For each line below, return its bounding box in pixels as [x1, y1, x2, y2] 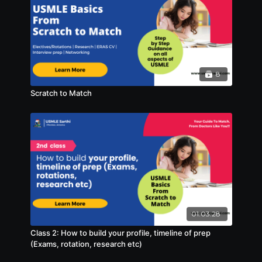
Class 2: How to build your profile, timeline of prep [30, 227, 211, 237]
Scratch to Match [30, 88, 92, 98]
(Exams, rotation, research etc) [30, 239, 142, 249]
